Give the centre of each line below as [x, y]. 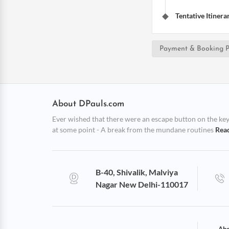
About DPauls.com [88, 104]
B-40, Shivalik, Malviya [137, 172]
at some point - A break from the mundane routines [134, 129]
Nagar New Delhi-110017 [142, 184]
